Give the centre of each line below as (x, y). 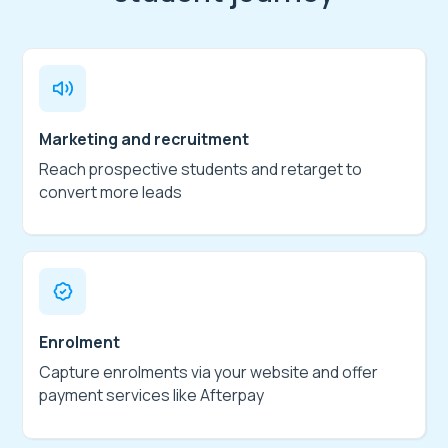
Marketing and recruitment (144, 138)
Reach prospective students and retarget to (201, 168)
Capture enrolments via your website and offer (209, 371)
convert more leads (111, 191)
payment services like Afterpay (152, 394)
